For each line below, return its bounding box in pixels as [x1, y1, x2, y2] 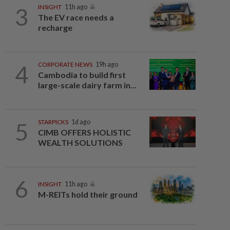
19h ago [95, 61, 118, 68]
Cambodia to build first [37, 70, 126, 80]
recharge [37, 23, 72, 32]
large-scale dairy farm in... [37, 80, 137, 90]
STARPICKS [37, 118, 68, 126]
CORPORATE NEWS [37, 61, 92, 68]
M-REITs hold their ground [37, 189, 138, 200]
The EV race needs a [37, 12, 114, 22]
